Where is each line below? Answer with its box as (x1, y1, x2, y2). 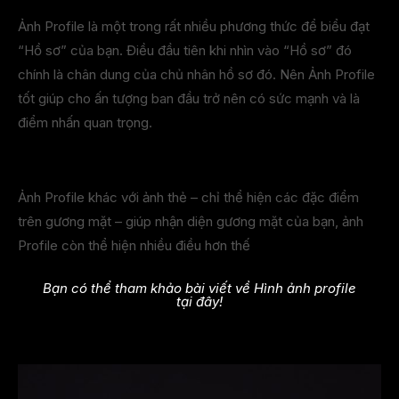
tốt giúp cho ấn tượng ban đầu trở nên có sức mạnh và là (18, 89, 360, 107)
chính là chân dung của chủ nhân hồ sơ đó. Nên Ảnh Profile (18, 65, 375, 83)
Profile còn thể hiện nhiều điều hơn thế (18, 236, 250, 254)
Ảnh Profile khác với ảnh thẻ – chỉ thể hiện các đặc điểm (18, 188, 359, 206)
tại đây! (176, 292, 223, 310)
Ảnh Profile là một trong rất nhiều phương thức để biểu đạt (18, 17, 370, 35)
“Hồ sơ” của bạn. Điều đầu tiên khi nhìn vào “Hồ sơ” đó (18, 41, 352, 59)
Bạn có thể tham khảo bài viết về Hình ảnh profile (43, 279, 356, 297)
